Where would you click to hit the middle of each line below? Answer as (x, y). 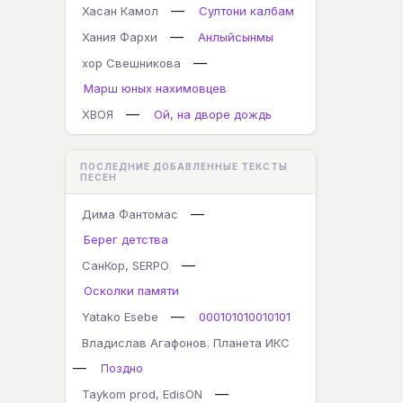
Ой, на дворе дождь (213, 114)
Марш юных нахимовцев (155, 88)
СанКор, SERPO (125, 265)
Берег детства (126, 239)
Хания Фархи (120, 37)
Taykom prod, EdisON (142, 394)
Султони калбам (246, 11)
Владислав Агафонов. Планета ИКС (186, 343)
